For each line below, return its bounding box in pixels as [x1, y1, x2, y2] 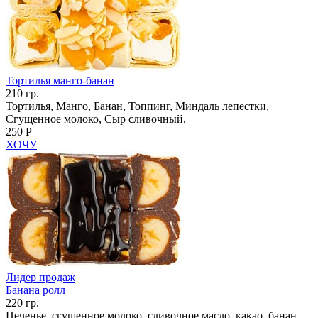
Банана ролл [6, 283, 65, 296]
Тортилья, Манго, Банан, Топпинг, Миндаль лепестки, [6, 99, 269, 112]
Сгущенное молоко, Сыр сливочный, [6, 112, 186, 125]
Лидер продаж [6, 270, 75, 283]
